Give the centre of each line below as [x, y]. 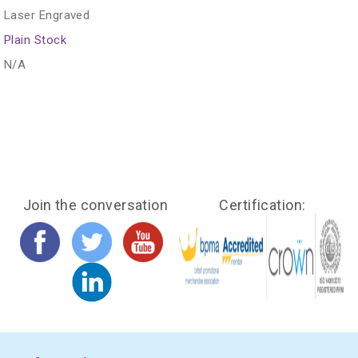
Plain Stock [35, 40]
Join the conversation [95, 205]
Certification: [263, 205]
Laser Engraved [47, 15]
